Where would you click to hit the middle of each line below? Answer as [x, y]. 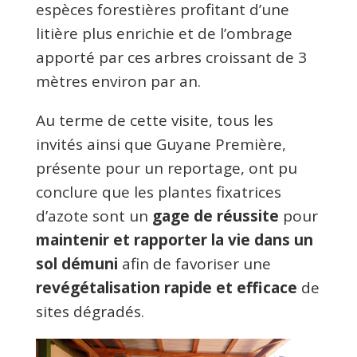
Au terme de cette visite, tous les [154, 120]
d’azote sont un [94, 216]
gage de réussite [215, 216]
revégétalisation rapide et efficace [166, 287]
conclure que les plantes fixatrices [158, 192]
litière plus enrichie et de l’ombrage [164, 33]
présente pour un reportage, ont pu [166, 168]
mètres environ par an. [118, 81]
